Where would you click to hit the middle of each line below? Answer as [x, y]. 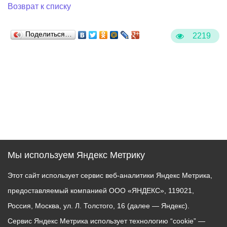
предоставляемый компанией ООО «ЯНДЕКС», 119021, [101, 191]
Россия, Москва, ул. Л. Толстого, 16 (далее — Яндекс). [99, 206]
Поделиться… [49, 34]
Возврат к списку [39, 6]
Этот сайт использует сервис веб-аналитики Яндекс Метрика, [110, 175]
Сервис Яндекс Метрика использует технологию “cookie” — [106, 221]
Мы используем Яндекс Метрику [76, 155]
